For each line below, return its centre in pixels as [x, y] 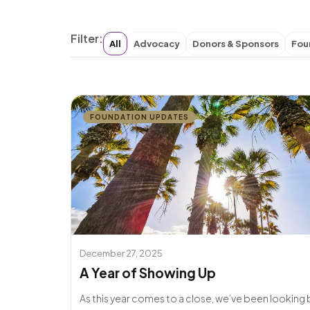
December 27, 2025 [121, 253]
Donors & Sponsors [236, 43]
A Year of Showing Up [148, 272]
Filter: [87, 38]
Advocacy [157, 43]
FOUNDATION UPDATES [139, 117]
